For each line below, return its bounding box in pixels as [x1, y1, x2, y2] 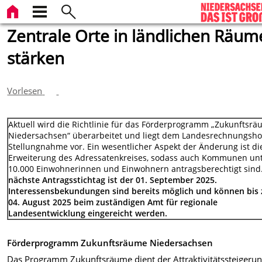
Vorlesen [7, 84, 43, 96]
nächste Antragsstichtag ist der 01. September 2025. [8, 174, 218, 186]
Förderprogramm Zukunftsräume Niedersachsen [7, 236, 213, 249]
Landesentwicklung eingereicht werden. [8, 208, 168, 219]
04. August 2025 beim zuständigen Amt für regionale [8, 196, 218, 208]
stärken [7, 47, 65, 69]
